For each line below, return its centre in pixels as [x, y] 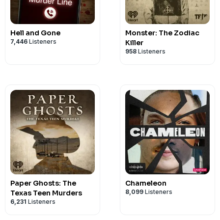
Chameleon [146, 183]
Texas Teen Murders [46, 193]
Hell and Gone [35, 33]
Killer [134, 43]
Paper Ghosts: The [43, 183]
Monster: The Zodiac [162, 33]
